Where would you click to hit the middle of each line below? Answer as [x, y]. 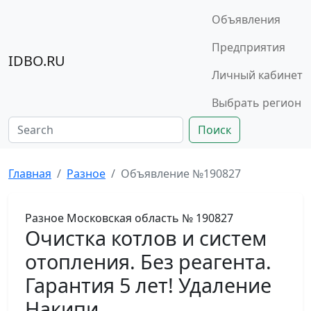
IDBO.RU [37, 61]
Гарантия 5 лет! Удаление [148, 285]
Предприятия [249, 47]
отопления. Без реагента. [148, 261]
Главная [30, 174]
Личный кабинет [257, 75]
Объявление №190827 [181, 174]
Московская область [123, 218]
